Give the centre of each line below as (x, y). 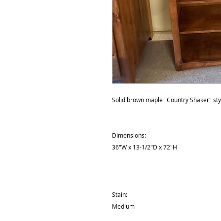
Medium (123, 206)
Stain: (120, 194)
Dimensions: (129, 135)
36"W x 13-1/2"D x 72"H (145, 147)
